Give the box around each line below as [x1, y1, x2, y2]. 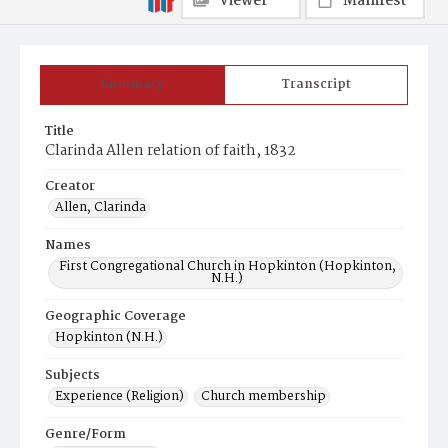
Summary [101, 74, 164, 95]
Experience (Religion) [55, 386, 184, 407]
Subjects [45, 365, 100, 386]
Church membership [201, 386, 326, 407]
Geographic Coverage [45, 306, 186, 327]
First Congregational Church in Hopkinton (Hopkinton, [58, 256, 396, 277]
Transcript [281, 74, 351, 95]
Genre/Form [45, 424, 126, 445]
